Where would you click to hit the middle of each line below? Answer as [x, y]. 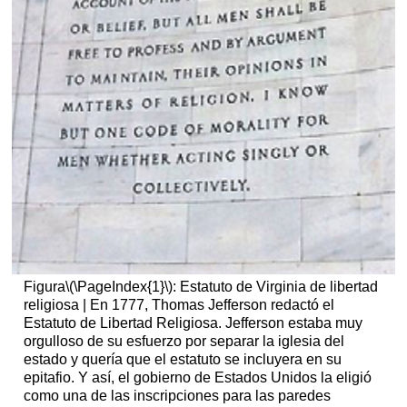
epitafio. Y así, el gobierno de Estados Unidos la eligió [197, 378]
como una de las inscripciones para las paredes [177, 396]
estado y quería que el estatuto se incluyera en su [182, 360]
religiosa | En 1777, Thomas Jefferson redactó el [179, 305]
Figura [44, 287]
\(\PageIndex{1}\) [119, 287]
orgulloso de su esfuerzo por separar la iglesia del [184, 342]
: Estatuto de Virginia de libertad [275, 287]
